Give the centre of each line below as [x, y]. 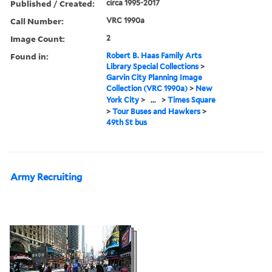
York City [123, 100]
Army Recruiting [46, 177]
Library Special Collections [153, 66]
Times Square [192, 100]
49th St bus [127, 122]
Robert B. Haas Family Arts [154, 55]
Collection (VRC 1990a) [147, 88]
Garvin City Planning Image [155, 77]
